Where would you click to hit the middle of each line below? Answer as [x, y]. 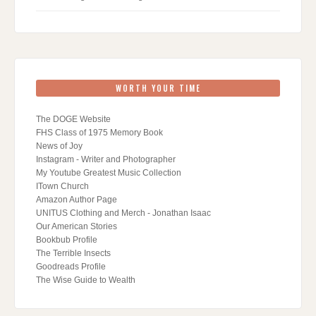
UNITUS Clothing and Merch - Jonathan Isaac [123, 213]
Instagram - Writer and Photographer [106, 159]
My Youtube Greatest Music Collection [109, 172]
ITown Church [62, 186]
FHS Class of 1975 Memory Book [99, 132]
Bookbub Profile [67, 239]
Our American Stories [77, 226]
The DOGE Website [73, 119]
